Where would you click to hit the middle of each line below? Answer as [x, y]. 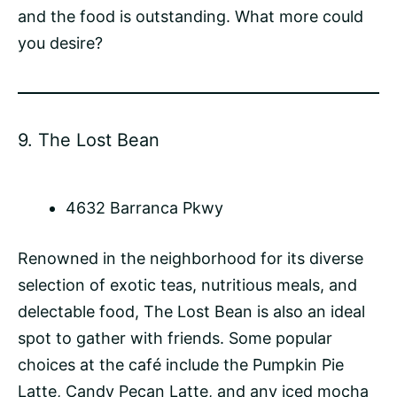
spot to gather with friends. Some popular [175, 339]
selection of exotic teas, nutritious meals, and [187, 285]
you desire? [60, 43]
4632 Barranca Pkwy [144, 208]
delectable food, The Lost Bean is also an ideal [191, 312]
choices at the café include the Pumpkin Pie [181, 365]
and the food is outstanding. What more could [191, 17]
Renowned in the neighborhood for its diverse [191, 259]
